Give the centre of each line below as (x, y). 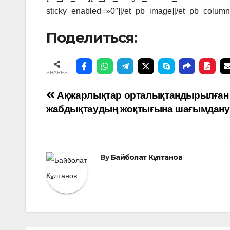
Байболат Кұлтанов (147, 157)
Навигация (90, 99)
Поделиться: (92, 37)
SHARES (57, 72)
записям (80, 141)
